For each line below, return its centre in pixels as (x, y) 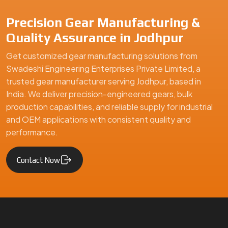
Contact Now (38, 160)
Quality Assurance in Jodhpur (95, 38)
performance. (32, 132)
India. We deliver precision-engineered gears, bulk (99, 94)
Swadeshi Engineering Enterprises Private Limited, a (103, 69)
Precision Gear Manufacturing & (103, 23)
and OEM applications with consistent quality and (98, 120)
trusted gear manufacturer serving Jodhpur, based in (104, 81)
